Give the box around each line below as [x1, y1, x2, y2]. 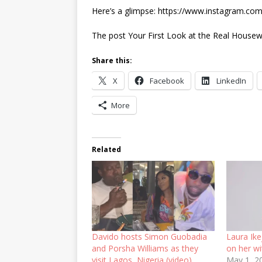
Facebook [150, 75, 184, 86]
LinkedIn [216, 75, 246, 86]
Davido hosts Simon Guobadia [92, 230, 207, 242]
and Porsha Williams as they [92, 242, 198, 254]
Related [92, 144, 121, 154]
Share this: [92, 55, 132, 65]
